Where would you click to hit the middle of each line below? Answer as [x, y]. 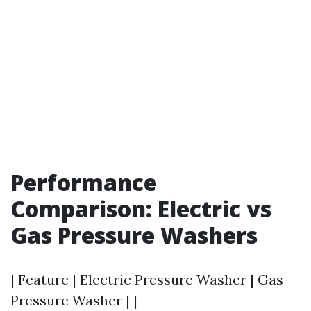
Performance [84, 182]
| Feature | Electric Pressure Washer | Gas [147, 279]
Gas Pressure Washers [134, 235]
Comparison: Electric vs [141, 209]
